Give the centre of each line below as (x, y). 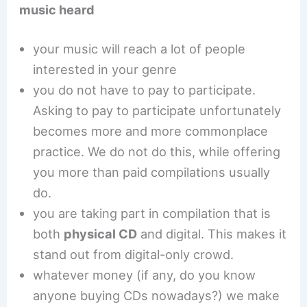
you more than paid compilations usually (152, 172)
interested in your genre (105, 70)
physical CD (101, 234)
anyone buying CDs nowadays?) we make (157, 296)
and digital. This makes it (212, 234)
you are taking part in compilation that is (152, 213)
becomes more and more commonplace (151, 131)
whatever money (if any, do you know (145, 275)
